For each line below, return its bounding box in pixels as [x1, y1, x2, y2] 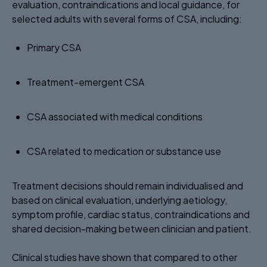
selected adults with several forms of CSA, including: [12, 12, 242, 25]
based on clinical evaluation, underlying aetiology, [12, 193, 227, 206]
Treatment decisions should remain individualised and [12, 179, 243, 192]
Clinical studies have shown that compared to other [12, 250, 237, 263]
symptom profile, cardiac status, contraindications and [12, 207, 250, 221]
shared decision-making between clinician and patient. [12, 222, 252, 235]
